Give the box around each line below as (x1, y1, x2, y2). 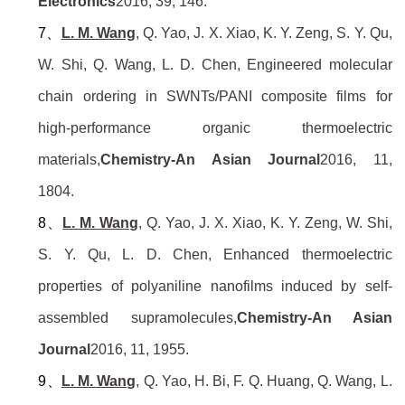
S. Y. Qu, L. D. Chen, (38, 247, 212, 263)
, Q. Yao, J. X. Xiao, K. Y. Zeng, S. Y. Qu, (135, 25, 392, 42)
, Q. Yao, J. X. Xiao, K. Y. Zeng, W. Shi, (138, 215, 392, 231)
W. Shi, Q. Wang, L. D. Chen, (38, 57, 240, 73)
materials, (38, 152, 101, 168)
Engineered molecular (240, 57, 392, 73)
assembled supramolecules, (38, 310, 237, 326)
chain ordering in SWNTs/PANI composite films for (38, 89, 392, 105)
